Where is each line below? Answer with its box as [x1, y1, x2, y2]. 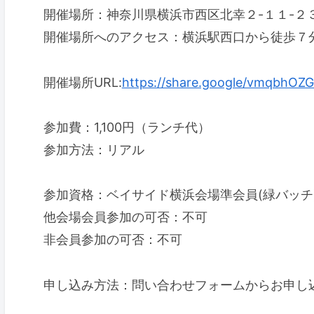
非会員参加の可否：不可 [43, 232, 182, 247]
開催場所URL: [43, 74, 122, 90]
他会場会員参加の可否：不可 [43, 210, 207, 225]
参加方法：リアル [43, 142, 144, 157]
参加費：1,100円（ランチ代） [43, 119, 210, 135]
